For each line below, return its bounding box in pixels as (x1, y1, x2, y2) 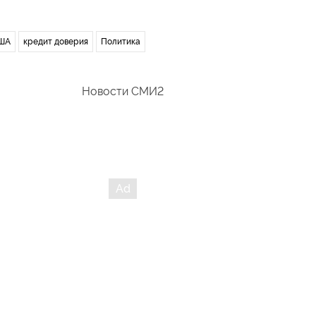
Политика (101, 36, 140, 47)
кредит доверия (23, 36, 88, 47)
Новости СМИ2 (82, 84, 164, 98)
